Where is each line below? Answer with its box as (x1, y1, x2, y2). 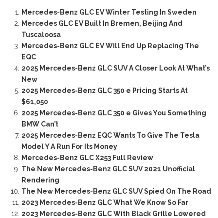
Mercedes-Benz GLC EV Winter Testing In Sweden (21, 8, 197, 17)
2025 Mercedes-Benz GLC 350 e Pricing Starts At (21, 87, 188, 95)
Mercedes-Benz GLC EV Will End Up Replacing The (21, 42, 199, 50)
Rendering (21, 176, 59, 184)
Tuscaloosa (21, 31, 61, 39)
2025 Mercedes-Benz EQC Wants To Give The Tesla (21, 131, 200, 140)
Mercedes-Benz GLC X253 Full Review (21, 154, 153, 162)
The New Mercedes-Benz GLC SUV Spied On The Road (21, 187, 211, 196)
